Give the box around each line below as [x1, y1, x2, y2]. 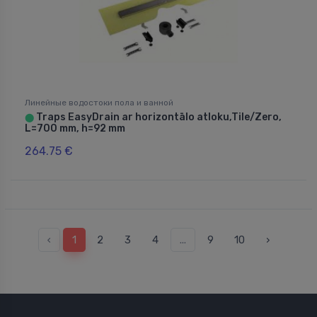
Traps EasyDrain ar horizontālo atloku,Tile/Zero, [34, 110, 282, 123]
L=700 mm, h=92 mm [25, 122, 125, 134]
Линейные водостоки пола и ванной [25, 97, 173, 108]
